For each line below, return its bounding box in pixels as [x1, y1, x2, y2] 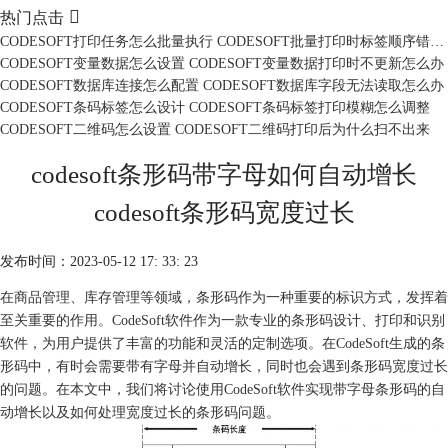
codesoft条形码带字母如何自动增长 [31, 160, 417, 188]
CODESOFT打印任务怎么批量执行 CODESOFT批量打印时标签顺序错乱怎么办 [430, 34, 444, 49]
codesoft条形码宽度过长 [93, 198, 355, 226]
